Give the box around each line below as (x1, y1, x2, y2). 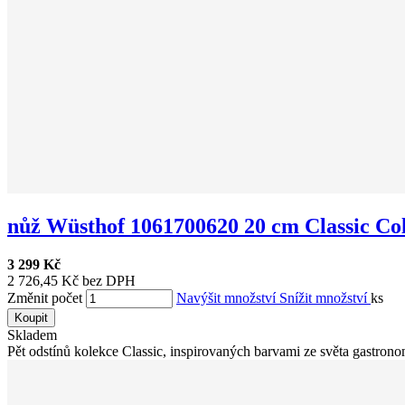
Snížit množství (279, 290, 371, 306)
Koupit (14, 311, 48, 325)
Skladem (7, 327, 57, 344)
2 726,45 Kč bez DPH (7, 273, 136, 289)
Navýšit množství (176, 290, 279, 306)
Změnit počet (7, 290, 82, 306)
